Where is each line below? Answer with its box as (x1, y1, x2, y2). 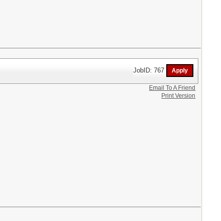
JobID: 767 (133, 66, 167, 74)
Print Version (161, 92, 196, 99)
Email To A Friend (149, 84, 196, 91)
